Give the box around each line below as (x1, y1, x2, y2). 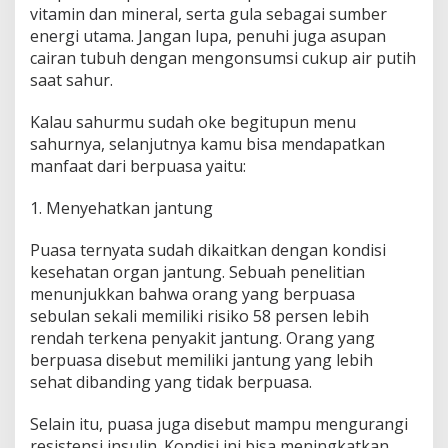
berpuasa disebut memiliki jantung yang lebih (30, 349, 373, 372)
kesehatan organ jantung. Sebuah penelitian (30, 261, 365, 284)
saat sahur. (30, 69, 113, 92)
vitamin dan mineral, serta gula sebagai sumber (30, 3, 387, 26)
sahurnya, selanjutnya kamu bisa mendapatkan (30, 133, 385, 156)
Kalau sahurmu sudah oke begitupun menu (30, 111, 356, 134)
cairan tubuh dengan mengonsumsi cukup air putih (30, 47, 416, 70)
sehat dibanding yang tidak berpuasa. (30, 371, 312, 394)
